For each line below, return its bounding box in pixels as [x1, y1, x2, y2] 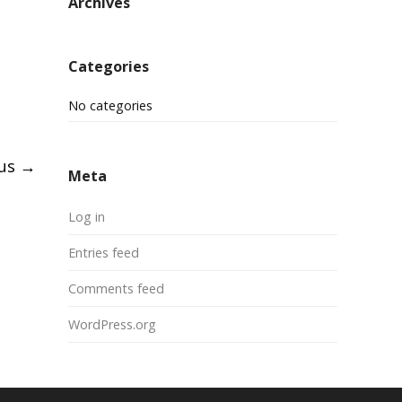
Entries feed [68, 244, 139, 261]
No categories [68, 97, 153, 114]
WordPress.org [68, 316, 156, 333]
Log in [68, 208, 105, 225]
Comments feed [68, 280, 164, 297]
